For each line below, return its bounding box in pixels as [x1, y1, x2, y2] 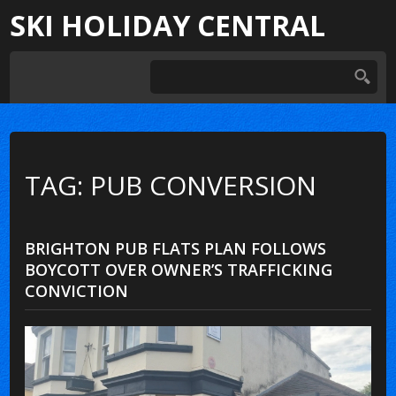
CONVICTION [25, 279, 129, 301]
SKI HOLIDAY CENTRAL [10, 6, 326, 44]
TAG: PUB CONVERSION [25, 166, 317, 203]
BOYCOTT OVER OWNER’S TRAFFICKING [25, 258, 333, 280]
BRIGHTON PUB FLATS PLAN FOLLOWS [25, 237, 327, 259]
